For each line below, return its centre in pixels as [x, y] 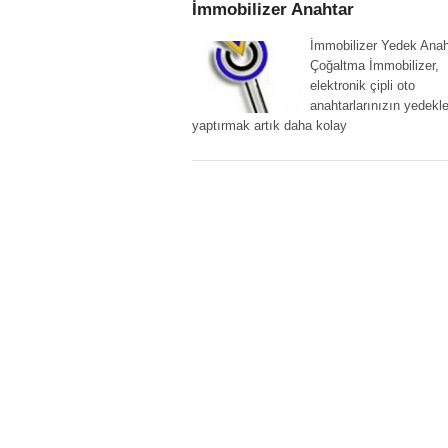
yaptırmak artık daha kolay [269, 125]
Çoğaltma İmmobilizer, [374, 65]
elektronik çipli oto [362, 85]
